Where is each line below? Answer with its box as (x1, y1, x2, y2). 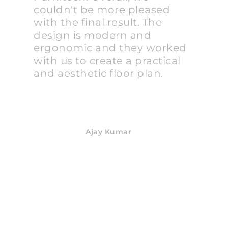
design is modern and (34, 29, 152, 42)
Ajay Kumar (85, 127, 132, 137)
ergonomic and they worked (34, 42, 187, 54)
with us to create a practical (34, 54, 181, 67)
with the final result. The (34, 16, 162, 29)
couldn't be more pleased (34, 4, 170, 16)
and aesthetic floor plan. (34, 67, 163, 80)
